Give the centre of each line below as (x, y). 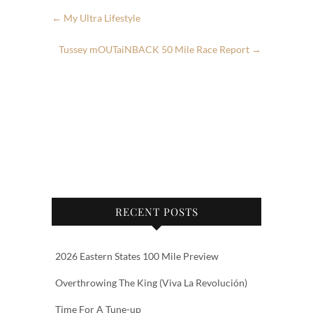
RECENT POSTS (156, 212)
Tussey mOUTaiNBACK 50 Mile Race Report (155, 50)
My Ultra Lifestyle (101, 18)
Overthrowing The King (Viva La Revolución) (151, 283)
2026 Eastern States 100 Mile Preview (137, 256)
